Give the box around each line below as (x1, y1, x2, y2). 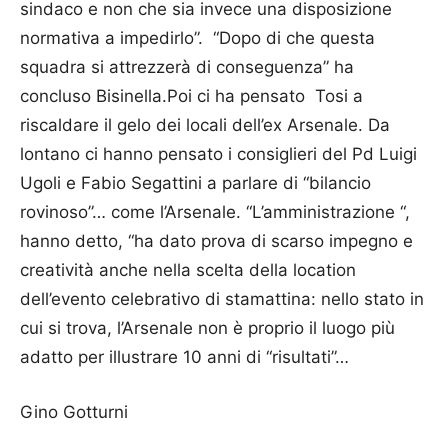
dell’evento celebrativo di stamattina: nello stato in (20, 288, 424, 309)
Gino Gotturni (20, 401, 128, 422)
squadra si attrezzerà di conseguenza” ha (20, 56, 354, 77)
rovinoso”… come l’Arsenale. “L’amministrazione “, (20, 201, 410, 222)
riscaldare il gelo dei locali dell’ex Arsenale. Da (20, 114, 390, 135)
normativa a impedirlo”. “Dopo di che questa (20, 27, 375, 48)
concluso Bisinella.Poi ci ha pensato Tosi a (20, 85, 363, 106)
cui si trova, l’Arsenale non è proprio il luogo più (20, 317, 395, 338)
